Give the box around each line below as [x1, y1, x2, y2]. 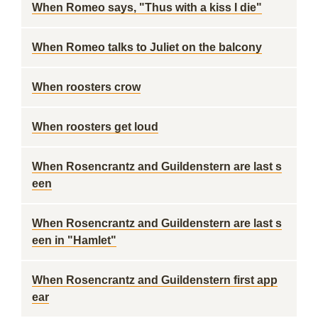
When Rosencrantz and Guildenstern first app [32, 274, 278, 286]
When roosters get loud [32, 121, 158, 133]
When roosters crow [32, 81, 141, 93]
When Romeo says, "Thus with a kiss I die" [32, 1, 262, 13]
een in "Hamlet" [32, 234, 116, 246]
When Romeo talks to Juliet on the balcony [32, 41, 262, 53]
